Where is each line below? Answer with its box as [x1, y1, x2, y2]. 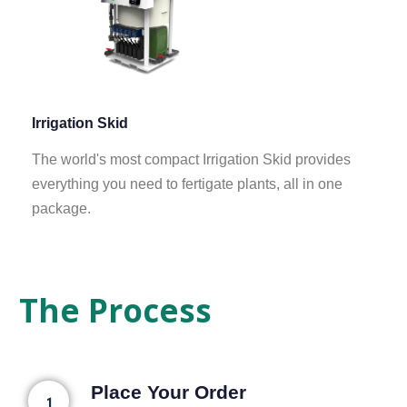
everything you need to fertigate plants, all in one [32, 176, 342, 193]
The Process [19, 289, 212, 333]
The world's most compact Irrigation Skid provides [32, 152, 351, 168]
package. [32, 201, 91, 217]
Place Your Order [91, 382, 246, 403]
